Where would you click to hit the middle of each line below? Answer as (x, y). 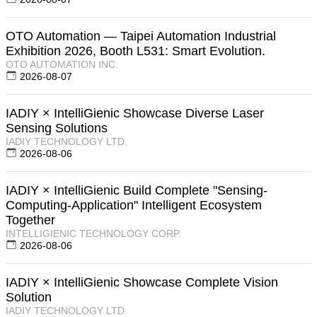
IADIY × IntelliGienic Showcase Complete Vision (142, 282)
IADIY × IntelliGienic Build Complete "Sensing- (137, 190)
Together (30, 220)
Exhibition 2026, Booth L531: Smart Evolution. (136, 51)
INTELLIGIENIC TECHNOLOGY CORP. (93, 233)
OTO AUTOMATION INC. (62, 64)
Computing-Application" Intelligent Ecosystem (134, 205)
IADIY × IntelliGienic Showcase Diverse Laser (135, 113)
